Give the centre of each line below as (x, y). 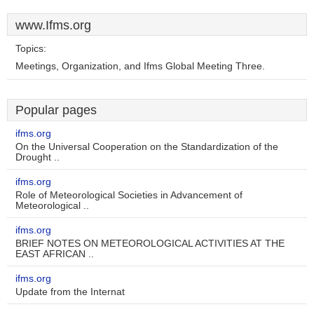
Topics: (31, 49)
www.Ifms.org (53, 25)
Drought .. (37, 157)
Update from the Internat (70, 292)
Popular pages (56, 110)
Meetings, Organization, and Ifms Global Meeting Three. (140, 66)
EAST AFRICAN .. (55, 254)
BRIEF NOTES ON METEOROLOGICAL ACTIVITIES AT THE (150, 244)
